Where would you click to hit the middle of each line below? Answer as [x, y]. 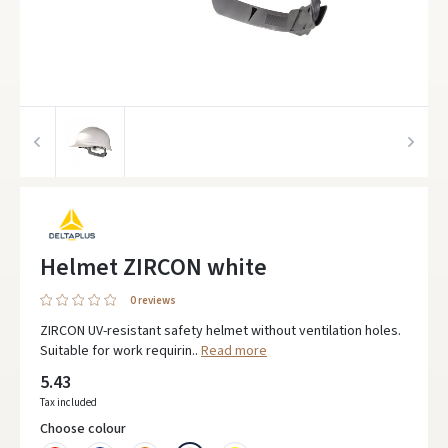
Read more [234, 351]
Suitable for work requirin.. [120, 351]
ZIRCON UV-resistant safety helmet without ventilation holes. [220, 331]
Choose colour [83, 429]
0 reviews [153, 300]
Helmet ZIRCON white [153, 267]
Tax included [68, 402]
